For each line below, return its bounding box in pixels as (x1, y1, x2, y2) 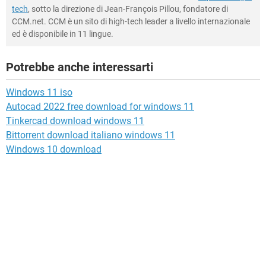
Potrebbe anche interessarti (6, 59, 153, 74)
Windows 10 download (6, 143, 102, 155)
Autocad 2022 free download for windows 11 (6, 100, 194, 112)
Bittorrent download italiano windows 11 (6, 129, 175, 141)
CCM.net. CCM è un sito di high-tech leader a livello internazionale (12, 16, 250, 26)
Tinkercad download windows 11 (6, 115, 144, 126)
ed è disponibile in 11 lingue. (12, 28, 113, 39)
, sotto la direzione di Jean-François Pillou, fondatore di (28, 4, 228, 14)
